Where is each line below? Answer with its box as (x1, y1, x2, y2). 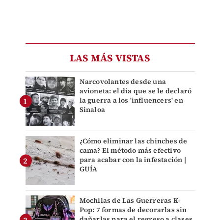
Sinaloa (79, 105, 105, 115)
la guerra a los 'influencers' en (79, 95, 183, 106)
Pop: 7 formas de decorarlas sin (79, 205, 187, 215)
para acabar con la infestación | (79, 155, 186, 165)
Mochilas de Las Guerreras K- (79, 195, 181, 206)
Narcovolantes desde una (79, 77, 166, 87)
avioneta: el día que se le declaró (79, 86, 192, 96)
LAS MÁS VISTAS (70, 51, 150, 65)
